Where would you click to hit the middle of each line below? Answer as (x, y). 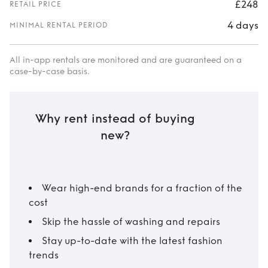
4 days (243, 25)
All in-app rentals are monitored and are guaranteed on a (126, 60)
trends (44, 255)
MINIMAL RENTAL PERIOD (59, 25)
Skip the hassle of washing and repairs (131, 222)
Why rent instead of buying (115, 119)
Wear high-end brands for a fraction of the (142, 188)
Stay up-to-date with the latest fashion (132, 241)
